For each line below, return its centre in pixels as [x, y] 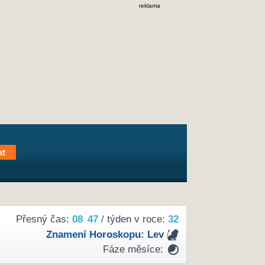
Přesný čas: [44, 219]
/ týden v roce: [133, 219]
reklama [150, 6]
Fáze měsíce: [133, 250]
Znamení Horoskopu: [96, 234]
